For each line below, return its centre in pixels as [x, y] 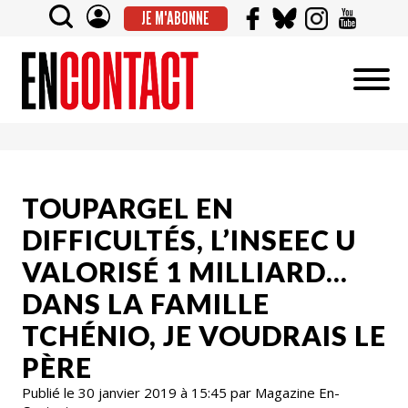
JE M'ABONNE [175, 18]
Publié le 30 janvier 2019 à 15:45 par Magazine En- [181, 392]
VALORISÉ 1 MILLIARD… [185, 271]
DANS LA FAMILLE [146, 303]
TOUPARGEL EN [128, 207]
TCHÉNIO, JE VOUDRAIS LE [204, 335]
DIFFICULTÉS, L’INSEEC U [189, 239]
